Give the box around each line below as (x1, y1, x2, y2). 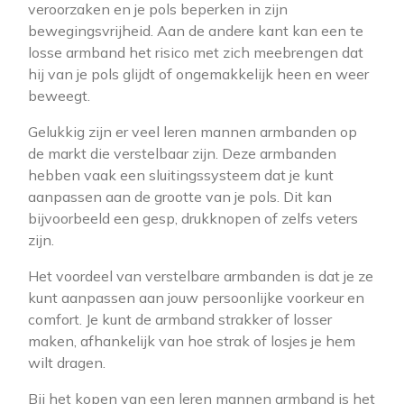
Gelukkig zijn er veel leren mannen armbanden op (28, 123, 357, 141)
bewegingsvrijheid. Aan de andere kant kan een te (28, 22, 363, 40)
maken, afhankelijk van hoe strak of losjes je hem (28, 332, 355, 350)
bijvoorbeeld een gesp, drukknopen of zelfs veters (28, 209, 358, 227)
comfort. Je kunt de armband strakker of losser (28, 310, 332, 328)
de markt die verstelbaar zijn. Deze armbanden (28, 144, 336, 162)
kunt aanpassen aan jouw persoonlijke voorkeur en (28, 289, 364, 307)
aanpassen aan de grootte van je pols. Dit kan (28, 188, 332, 206)
